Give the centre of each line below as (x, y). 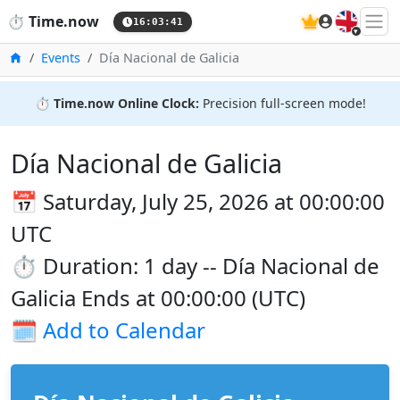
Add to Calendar (124, 330)
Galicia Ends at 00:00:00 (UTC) (158, 298)
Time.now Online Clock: (126, 103)
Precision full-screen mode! (282, 103)
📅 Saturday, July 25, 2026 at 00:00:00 (198, 201)
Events (61, 58)
